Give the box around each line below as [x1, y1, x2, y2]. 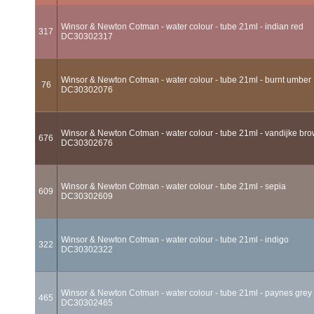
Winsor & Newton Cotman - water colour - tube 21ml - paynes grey [61, 288, 312, 298]
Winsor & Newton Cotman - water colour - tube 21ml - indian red [61, 22, 303, 32]
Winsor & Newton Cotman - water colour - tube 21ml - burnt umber [61, 75, 311, 85]
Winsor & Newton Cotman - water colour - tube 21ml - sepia [61, 182, 286, 191]
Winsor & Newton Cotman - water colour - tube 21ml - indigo [61, 235, 289, 245]
